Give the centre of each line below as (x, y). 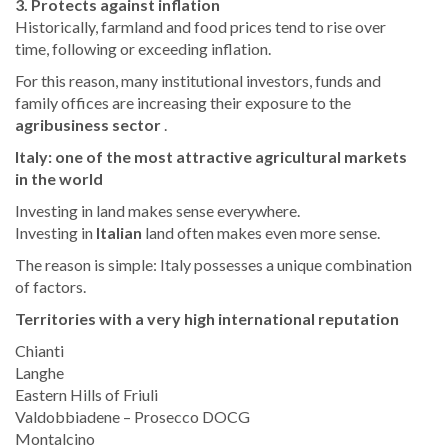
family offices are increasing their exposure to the (183, 103)
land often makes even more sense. (261, 233)
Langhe (39, 373)
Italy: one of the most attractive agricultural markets (211, 157)
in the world (59, 179)
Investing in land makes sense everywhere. (157, 211)
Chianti (39, 351)
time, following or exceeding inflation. (143, 49)
